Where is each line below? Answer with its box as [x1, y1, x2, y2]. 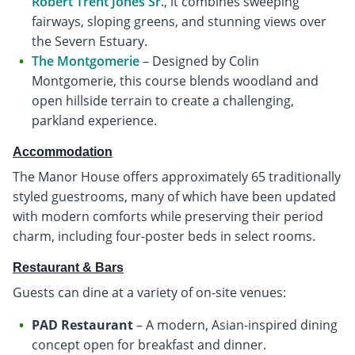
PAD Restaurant [32, 316, 133, 334]
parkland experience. [32, 112, 157, 130]
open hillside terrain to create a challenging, [32, 92, 294, 110]
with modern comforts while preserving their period [13, 208, 323, 226]
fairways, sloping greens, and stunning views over [32, 13, 326, 31]
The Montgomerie [32, 52, 139, 71]
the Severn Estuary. [32, 32, 147, 51]
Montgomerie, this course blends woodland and [32, 72, 319, 90]
